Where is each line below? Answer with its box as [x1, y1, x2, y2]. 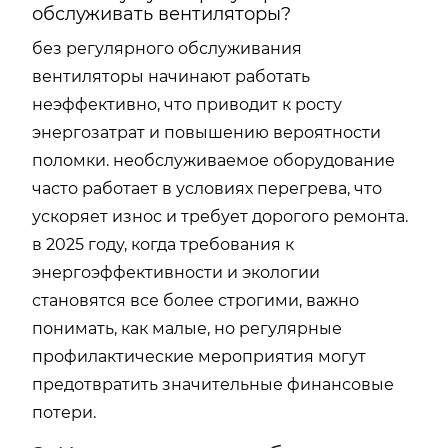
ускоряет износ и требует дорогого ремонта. [32, 207, 408, 226]
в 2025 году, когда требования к [32, 235, 294, 254]
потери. [32, 403, 96, 422]
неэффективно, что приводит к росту [32, 95, 342, 114]
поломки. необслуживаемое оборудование [32, 151, 395, 170]
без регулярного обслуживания [32, 39, 302, 58]
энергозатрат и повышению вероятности [32, 123, 381, 142]
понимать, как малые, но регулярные [32, 319, 342, 338]
